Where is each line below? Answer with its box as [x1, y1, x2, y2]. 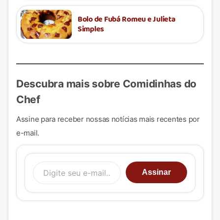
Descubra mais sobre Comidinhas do [16, 78, 197, 90]
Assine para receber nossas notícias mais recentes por [16, 114, 200, 124]
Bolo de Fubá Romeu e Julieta [78, 13, 176, 26]
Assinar [142, 168, 171, 177]
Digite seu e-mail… [77, 157, 144, 167]
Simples [78, 23, 105, 35]
